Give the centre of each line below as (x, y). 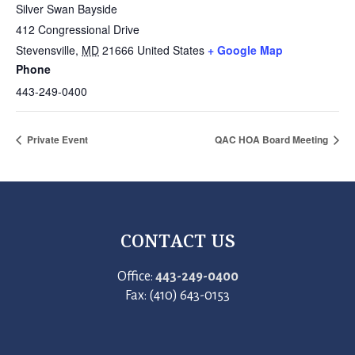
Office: (136, 277)
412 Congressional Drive (78, 29)
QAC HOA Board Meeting (273, 139)
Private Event (56, 139)
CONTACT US (177, 240)
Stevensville (46, 50)
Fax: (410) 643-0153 (177, 296)
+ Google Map (245, 50)
